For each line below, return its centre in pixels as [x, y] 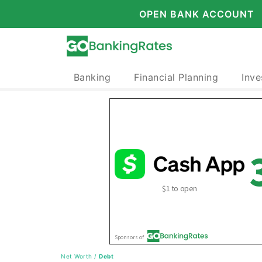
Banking [92, 77]
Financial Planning [176, 77]
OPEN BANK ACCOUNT [196, 14]
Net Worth [77, 256]
